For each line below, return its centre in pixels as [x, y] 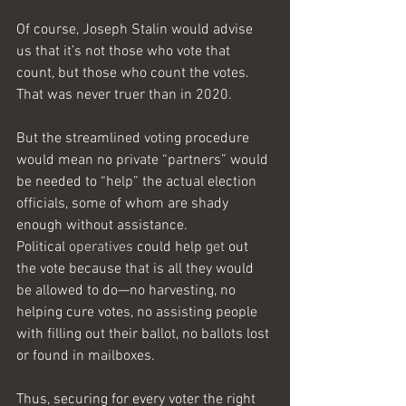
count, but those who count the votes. [135, 73]
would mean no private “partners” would [144, 160]
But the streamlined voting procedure [135, 139]
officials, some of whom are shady [124, 204]
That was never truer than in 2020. [124, 95]
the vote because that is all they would [137, 269]
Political [43, 247]
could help [169, 247]
